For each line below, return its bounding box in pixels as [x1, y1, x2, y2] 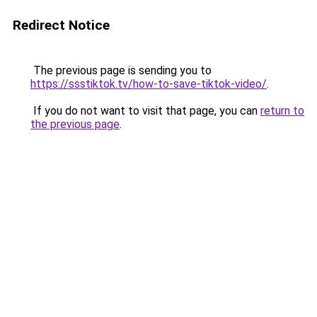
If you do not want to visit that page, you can [30, 104, 260, 117]
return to [260, 104, 304, 117]
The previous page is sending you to [30, 64, 212, 77]
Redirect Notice [13, 17, 110, 33]
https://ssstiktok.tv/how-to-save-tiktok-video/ [30, 77, 267, 91]
